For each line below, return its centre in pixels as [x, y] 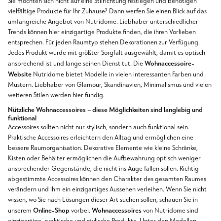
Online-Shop [51, 211]
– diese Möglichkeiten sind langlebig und [144, 110]
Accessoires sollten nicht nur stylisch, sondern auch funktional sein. [99, 128]
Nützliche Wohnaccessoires [47, 110]
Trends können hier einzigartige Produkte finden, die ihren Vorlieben [102, 32]
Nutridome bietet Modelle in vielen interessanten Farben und [118, 74]
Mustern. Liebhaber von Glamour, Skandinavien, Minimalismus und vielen [110, 85]
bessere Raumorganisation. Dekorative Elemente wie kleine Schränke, [103, 148]
